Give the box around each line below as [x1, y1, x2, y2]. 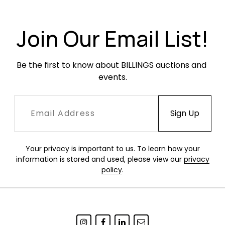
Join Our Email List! [17, 24, 208, 53]
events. [98, 71, 127, 83]
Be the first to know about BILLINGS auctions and [17, 59, 206, 71]
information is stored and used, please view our [16, 154, 184, 164]
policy [101, 165, 122, 175]
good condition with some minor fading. [8, 11, 183, 23]
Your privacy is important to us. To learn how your [25, 144, 200, 154]
